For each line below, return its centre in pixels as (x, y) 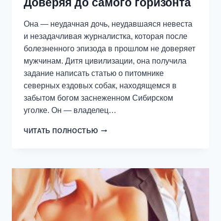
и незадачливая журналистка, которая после (106, 36)
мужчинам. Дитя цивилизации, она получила (105, 61)
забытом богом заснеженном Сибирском (98, 98)
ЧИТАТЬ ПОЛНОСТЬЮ (61, 131)
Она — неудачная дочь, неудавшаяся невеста (108, 24)
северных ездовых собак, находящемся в (100, 85)
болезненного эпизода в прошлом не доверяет (110, 48)
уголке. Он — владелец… (70, 110)
